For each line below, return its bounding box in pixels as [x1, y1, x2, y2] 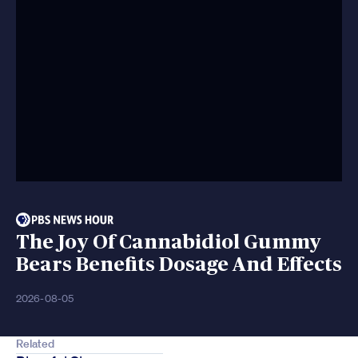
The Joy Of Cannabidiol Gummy [16, 233, 321, 253]
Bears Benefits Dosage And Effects [16, 255, 342, 276]
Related [16, 336, 54, 352]
